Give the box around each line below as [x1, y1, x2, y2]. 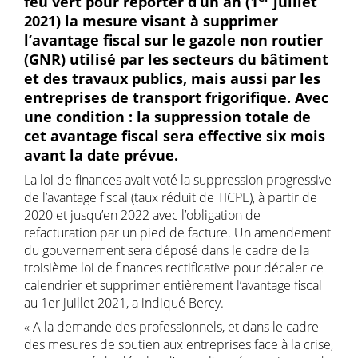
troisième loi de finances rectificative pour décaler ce [24, 258, 324, 276]
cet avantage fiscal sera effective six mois [24, 125, 325, 145]
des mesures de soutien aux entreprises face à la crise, [24, 335, 333, 353]
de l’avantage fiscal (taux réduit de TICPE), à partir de [24, 188, 317, 206]
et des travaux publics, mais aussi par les [24, 68, 320, 88]
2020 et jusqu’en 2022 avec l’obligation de [24, 205, 261, 224]
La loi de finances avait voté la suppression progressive [24, 170, 332, 189]
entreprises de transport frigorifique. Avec [24, 87, 328, 107]
